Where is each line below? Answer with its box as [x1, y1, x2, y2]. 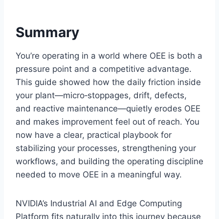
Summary [16, 24, 79, 41]
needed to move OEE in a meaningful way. [16, 170, 182, 180]
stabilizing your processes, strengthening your [16, 143, 196, 153]
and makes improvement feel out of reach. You [16, 117, 199, 127]
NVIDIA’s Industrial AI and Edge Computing [16, 198, 182, 209]
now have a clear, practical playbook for [16, 130, 172, 140]
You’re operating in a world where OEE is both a [16, 51, 202, 61]
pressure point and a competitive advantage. [16, 64, 192, 74]
